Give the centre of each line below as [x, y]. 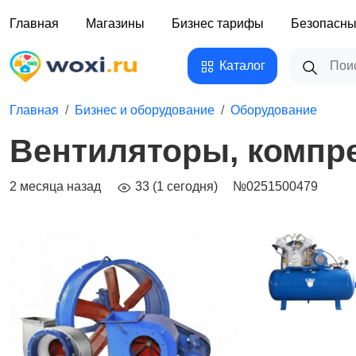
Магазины [115, 23]
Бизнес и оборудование [145, 110]
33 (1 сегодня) [175, 186]
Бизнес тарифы [218, 23]
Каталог [242, 66]
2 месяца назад [55, 186]
